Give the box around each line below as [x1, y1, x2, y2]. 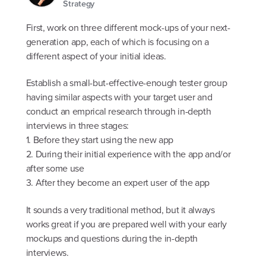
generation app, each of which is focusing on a [26, 34, 210, 48]
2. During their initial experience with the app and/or [26, 147, 231, 161]
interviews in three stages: [26, 119, 129, 132]
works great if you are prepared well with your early [26, 217, 227, 230]
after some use [26, 161, 84, 175]
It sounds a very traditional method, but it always [26, 202, 215, 216]
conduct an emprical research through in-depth [26, 104, 211, 118]
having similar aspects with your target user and [26, 90, 213, 104]
